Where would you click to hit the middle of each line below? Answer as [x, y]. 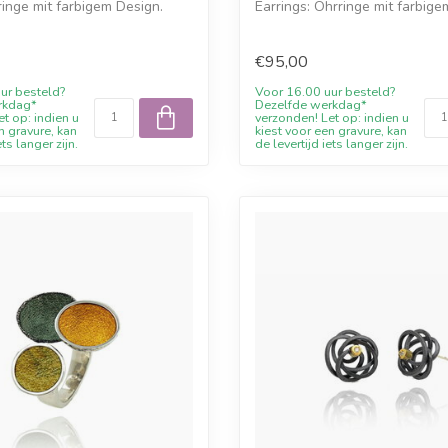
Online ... [282, 25]
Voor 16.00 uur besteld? [325, 92]
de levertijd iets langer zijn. [331, 144]
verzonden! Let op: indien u [332, 118]
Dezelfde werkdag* [311, 105]
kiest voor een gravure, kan [331, 131]
